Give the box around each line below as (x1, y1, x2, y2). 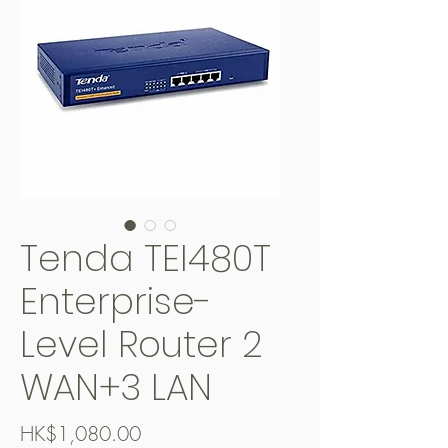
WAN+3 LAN (20, 362, 212, 413)
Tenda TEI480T (20, 233, 271, 284)
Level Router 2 (20, 319, 263, 370)
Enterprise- (20, 276, 212, 327)
